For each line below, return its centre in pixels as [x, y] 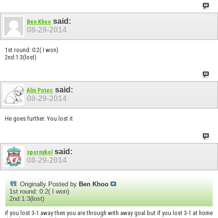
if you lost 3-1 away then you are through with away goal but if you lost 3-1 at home [109, 213]
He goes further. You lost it [39, 118]
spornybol [40, 152]
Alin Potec [40, 91]
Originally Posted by [48, 184]
